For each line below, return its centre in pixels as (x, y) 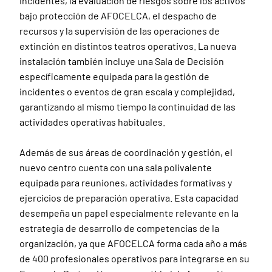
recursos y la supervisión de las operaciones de (120, 31)
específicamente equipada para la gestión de (114, 76)
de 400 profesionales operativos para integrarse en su (134, 258)
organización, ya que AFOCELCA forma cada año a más (133, 243)
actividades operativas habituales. (92, 122)
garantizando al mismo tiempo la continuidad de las (127, 107)
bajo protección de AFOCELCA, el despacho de (118, 15)
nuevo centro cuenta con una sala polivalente (116, 167)
